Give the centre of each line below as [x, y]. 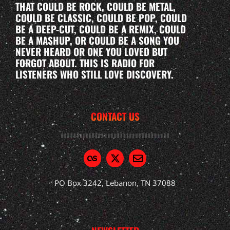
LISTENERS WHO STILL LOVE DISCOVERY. [94, 74]
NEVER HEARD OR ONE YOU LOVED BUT [91, 52]
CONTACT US [115, 116]
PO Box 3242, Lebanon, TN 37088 [115, 183]
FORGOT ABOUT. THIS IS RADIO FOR [85, 63]
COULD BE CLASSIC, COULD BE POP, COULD [101, 18]
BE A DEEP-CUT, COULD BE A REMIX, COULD [101, 29]
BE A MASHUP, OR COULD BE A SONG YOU [97, 40]
